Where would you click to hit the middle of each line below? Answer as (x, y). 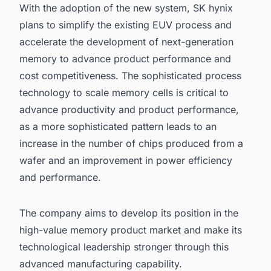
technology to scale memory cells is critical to (124, 92)
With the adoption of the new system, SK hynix (126, 8)
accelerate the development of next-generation (126, 41)
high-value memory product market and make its (131, 230)
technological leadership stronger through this (124, 247)
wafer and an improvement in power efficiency (126, 160)
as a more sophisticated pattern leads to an (118, 126)
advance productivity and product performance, (129, 109)
